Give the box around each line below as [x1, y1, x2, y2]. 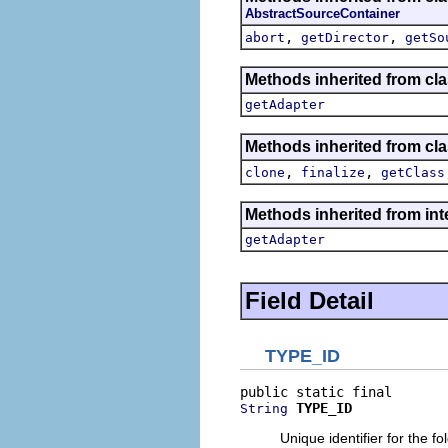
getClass [381, 164, 445, 180]
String [240, 401, 288, 416]
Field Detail [245, 286, 374, 314]
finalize [301, 164, 365, 180]
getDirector [301, 29, 389, 45]
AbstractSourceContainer [245, 5, 400, 21]
